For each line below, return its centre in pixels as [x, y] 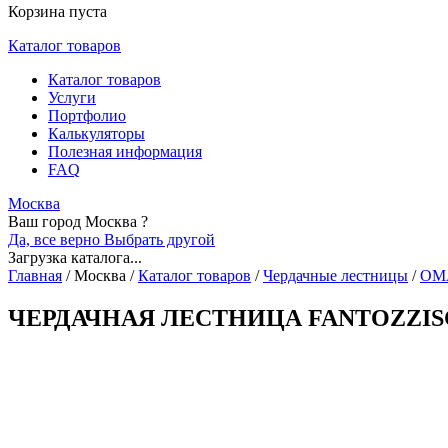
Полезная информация [125, 151]
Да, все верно [56, 239]
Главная [35, 275]
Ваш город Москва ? [78, 221]
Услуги [72, 97]
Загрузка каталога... [75, 257]
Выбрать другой [159, 239]
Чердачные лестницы [335, 275]
